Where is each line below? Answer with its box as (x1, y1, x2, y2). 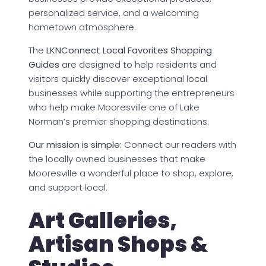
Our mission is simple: (28, 138, 122, 151)
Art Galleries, (28, 205, 177, 236)
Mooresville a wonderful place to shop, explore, (28, 166, 233, 179)
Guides (28, 58, 59, 71)
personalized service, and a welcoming (28, 6, 199, 19)
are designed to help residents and (59, 58, 217, 71)
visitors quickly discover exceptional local (28, 72, 207, 85)
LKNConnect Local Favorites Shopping (46, 43, 212, 56)
